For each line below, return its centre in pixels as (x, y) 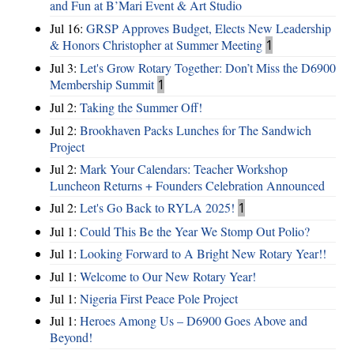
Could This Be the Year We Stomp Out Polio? (195, 231)
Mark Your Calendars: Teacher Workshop (184, 169)
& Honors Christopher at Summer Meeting (156, 44)
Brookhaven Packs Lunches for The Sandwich (196, 130)
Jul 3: (65, 67)
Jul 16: (68, 28)
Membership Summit (102, 84)
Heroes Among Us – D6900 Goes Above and (194, 321)
